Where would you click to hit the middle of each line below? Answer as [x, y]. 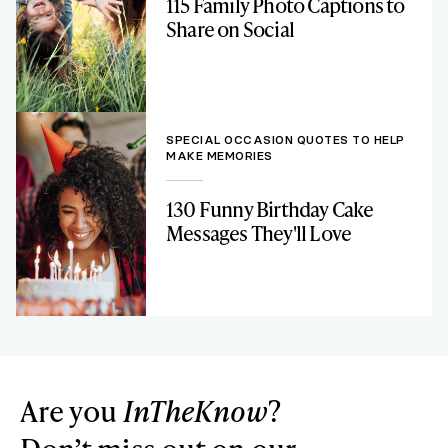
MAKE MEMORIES [219, 156]
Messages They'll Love [259, 233]
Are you [71, 411]
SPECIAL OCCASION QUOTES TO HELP [285, 140]
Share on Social [230, 29]
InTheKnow [195, 411]
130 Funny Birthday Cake [270, 209]
